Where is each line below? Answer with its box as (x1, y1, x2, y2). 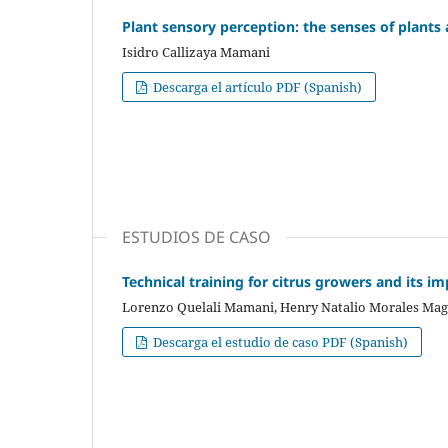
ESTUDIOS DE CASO (122, 225, 271, 248)
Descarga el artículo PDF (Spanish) (150, 77, 363, 96)
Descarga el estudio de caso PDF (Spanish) (150, 332, 409, 351)
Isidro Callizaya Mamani (122, 42, 270, 61)
